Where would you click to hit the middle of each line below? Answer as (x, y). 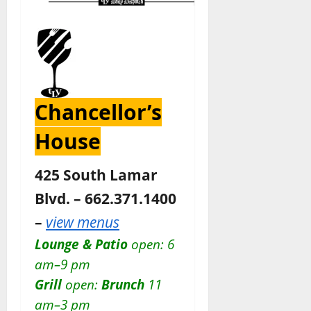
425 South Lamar (96, 175)
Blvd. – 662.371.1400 (106, 198)
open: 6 (151, 244)
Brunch (123, 284)
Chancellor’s (98, 112)
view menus (83, 222)
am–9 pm (62, 264)
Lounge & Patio (81, 244)
